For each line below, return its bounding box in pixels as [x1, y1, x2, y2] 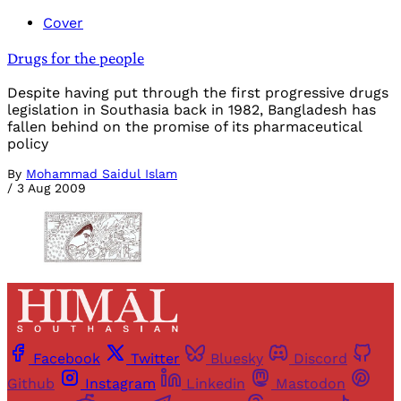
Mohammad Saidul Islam [26, 166, 177, 181]
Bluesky [210, 350, 263, 368]
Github [7, 375, 55, 393]
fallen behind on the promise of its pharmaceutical [7, 117, 362, 135]
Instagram [85, 375, 156, 393]
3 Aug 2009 [17, 180, 86, 195]
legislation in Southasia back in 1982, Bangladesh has [7, 100, 376, 118]
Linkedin [186, 375, 245, 393]
